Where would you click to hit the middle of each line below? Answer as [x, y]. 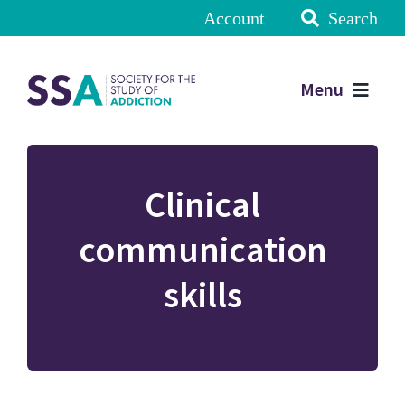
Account [235, 18]
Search [353, 18]
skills [202, 296]
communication [202, 250]
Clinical [202, 205]
